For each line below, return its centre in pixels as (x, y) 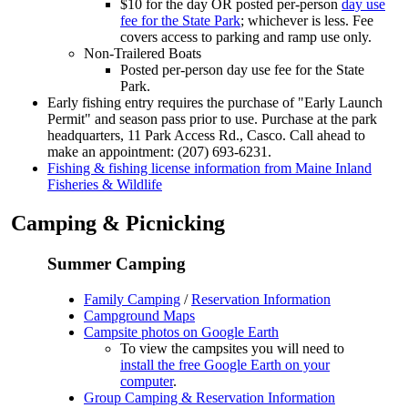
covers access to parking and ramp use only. (246, 37)
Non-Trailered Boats (143, 54)
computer (147, 381)
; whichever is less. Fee (307, 21)
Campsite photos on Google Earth (181, 331)
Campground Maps (139, 315)
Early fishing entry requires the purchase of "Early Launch (215, 103)
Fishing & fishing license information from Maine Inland (209, 168)
